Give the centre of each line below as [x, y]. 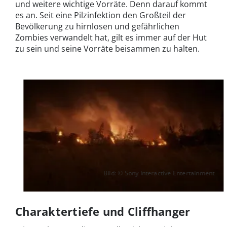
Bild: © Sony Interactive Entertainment [159, 173]
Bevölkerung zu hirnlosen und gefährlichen [97, 26]
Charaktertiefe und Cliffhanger [103, 212]
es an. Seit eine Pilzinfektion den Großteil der [101, 15]
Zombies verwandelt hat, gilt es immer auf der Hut [111, 37]
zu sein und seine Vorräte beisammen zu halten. [107, 48]
